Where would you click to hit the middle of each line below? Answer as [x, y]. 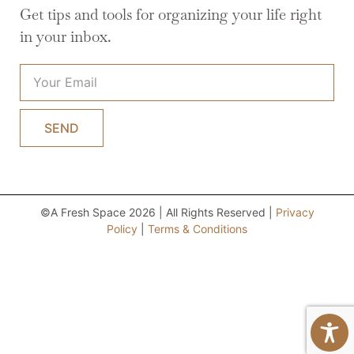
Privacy [295, 212]
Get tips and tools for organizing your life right [171, 14]
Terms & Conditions [198, 228]
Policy [122, 228]
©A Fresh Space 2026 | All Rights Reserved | [158, 212]
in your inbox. [66, 36]
